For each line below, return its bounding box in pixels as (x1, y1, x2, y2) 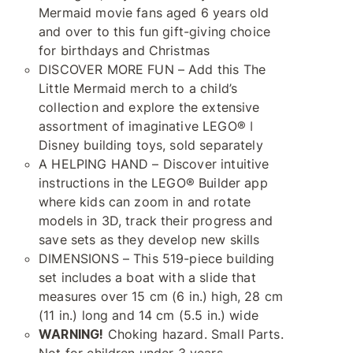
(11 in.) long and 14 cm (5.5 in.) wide (39, 307, 258, 323)
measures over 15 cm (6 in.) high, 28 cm (39, 288, 284, 304)
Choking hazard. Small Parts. (103, 326, 284, 342)
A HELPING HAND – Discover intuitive (39, 156, 269, 172)
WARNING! (39, 326, 104, 342)
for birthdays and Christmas (39, 43, 210, 58)
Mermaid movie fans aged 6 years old (39, 5, 269, 20)
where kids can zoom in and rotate (39, 194, 251, 210)
